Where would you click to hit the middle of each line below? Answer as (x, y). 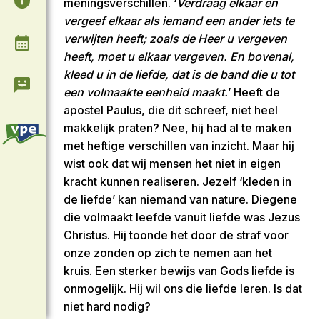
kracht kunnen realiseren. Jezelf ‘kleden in (177, 182)
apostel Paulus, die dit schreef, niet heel (171, 110)
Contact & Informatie (94, 84)
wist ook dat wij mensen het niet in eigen (172, 164)
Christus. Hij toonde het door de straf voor (176, 235)
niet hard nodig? (107, 307)
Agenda (61, 42)
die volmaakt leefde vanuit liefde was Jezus (182, 217)
